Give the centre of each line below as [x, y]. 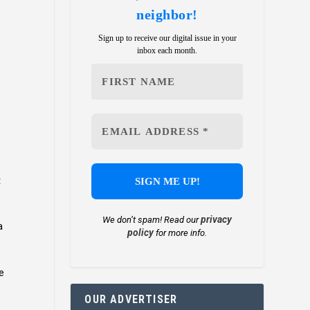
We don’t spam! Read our [152, 220]
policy [141, 233]
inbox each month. [167, 51]
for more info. [181, 233]
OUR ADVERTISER [131, 300]
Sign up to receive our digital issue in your [167, 38]
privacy [217, 220]
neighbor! [167, 15]
